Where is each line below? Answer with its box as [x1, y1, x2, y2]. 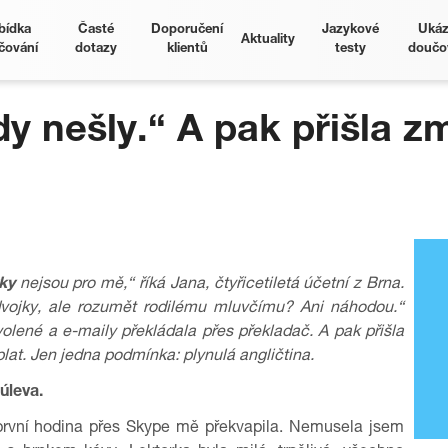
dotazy [75, 43, 117, 56]
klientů [166, 43, 208, 56]
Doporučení [151, 24, 223, 37]
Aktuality [241, 33, 295, 47]
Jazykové [321, 24, 379, 37]
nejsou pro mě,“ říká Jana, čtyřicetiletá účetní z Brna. [14, 277, 405, 293]
